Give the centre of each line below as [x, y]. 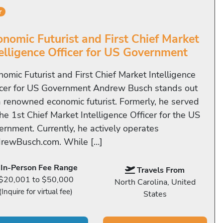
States [155, 194]
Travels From [161, 170]
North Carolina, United [155, 182]
